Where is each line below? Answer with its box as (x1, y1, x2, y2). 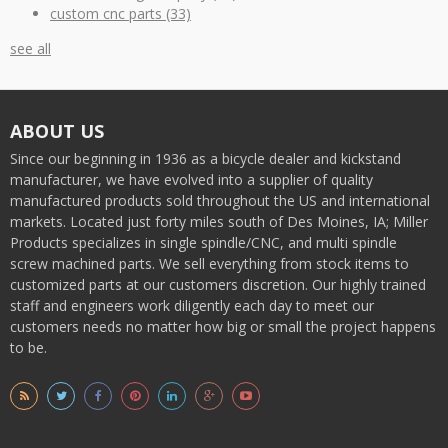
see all (10, 39, 51, 59)
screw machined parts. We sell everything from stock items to (10, 254, 409, 274)
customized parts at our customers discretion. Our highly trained (10, 275, 426, 295)
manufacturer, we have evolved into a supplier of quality (10, 170, 373, 190)
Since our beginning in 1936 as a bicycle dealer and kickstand (10, 149, 401, 169)
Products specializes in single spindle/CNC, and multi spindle (10, 233, 397, 253)
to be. (10, 338, 47, 358)
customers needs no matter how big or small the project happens (10, 317, 436, 337)
